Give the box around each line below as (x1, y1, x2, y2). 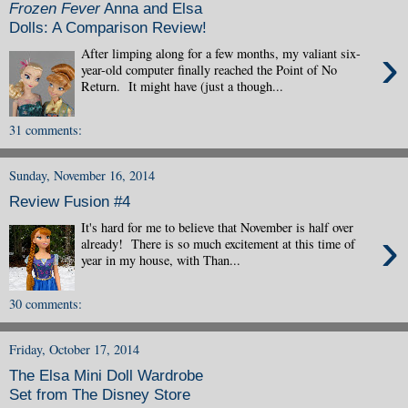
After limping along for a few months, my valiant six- (81, 44, 362, 62)
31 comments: (9, 120, 82, 138)
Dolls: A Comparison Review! (9, 18, 207, 37)
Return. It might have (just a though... (81, 76, 284, 95)
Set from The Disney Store (9, 385, 190, 404)
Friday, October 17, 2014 (9, 340, 139, 358)
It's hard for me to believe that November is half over (81, 218, 354, 236)
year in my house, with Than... (81, 250, 241, 269)
